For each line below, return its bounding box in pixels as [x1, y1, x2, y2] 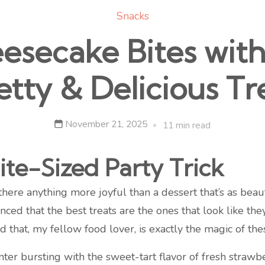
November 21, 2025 [65, 118, 147, 131]
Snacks [116, 9, 149, 23]
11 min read [163, 119, 211, 132]
